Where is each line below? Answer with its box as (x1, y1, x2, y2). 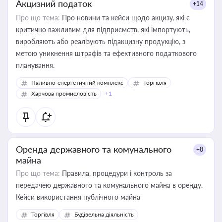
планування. (16, 61, 55, 69)
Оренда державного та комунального (16, 144, 171, 155)
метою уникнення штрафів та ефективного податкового (16, 49, 197, 57)
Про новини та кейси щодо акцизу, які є (60, 13, 190, 22)
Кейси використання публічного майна (16, 193, 140, 201)
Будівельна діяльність (74, 211, 134, 218)
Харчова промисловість (31, 90, 97, 97)
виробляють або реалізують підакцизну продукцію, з (16, 37, 185, 46)
